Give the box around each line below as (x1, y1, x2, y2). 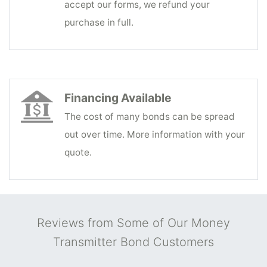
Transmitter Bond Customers (53, 234, 214, 249)
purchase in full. (64, 16, 133, 28)
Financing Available (64, 90, 171, 105)
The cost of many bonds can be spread (64, 110, 235, 122)
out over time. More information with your (64, 128, 245, 140)
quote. (64, 146, 92, 158)
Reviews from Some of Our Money (37, 215, 230, 230)
